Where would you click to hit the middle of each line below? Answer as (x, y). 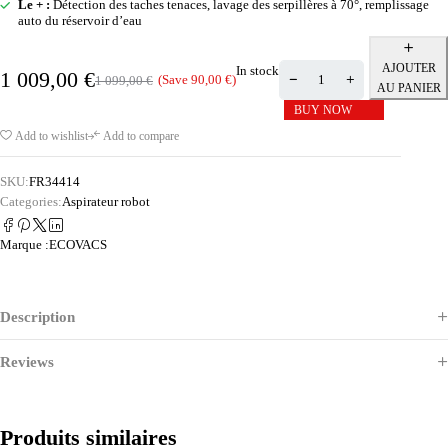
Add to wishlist (51, 136)
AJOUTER (408, 68)
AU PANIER (408, 88)
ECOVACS (78, 245)
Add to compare (141, 136)
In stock (257, 70)
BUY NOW (323, 110)
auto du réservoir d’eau (80, 20)
